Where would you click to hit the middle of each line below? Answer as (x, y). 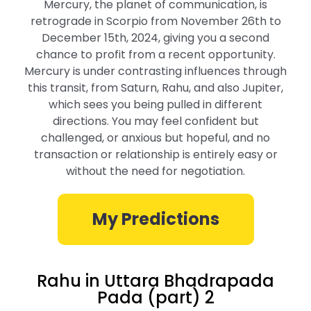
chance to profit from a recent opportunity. (155, 54)
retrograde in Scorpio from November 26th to (155, 21)
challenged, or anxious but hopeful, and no (155, 138)
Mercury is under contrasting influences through (155, 71)
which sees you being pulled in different (155, 104)
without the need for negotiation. (155, 171)
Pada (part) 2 (155, 297)
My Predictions (155, 219)
